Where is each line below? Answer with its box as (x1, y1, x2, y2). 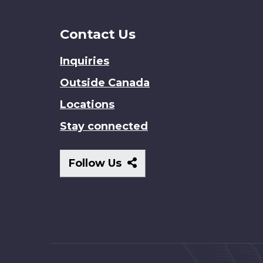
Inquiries (60, 55, 109, 68)
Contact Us (60, 25, 135, 42)
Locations (60, 98, 114, 112)
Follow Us (69, 157, 124, 170)
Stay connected (60, 120, 148, 133)
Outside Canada (60, 76, 150, 90)
